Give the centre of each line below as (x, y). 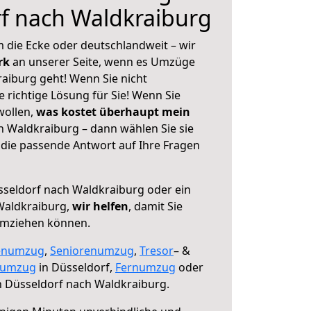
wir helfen (100, 206)
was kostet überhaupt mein (113, 112)
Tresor (157, 251)
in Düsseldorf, (76, 267)
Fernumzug (145, 267)
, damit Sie (155, 206)
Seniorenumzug (92, 251)
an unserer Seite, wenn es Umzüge (104, 62)
